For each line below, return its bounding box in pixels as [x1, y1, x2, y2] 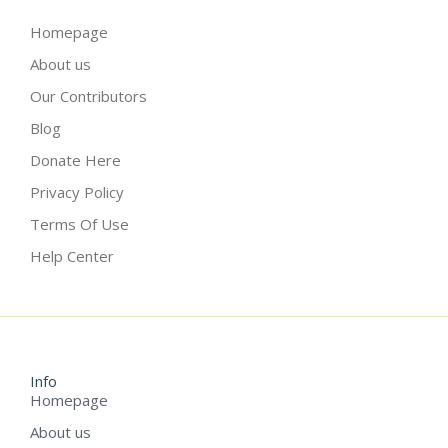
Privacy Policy [30, 182, 124, 202]
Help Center [30, 246, 114, 266]
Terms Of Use [30, 214, 129, 234]
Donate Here [30, 150, 121, 170]
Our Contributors [30, 86, 147, 106]
